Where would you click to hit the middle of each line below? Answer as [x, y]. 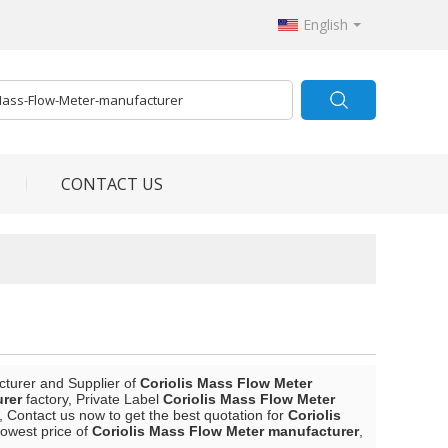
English [325, 24]
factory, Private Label [92, 399]
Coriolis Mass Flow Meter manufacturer [225, 431]
